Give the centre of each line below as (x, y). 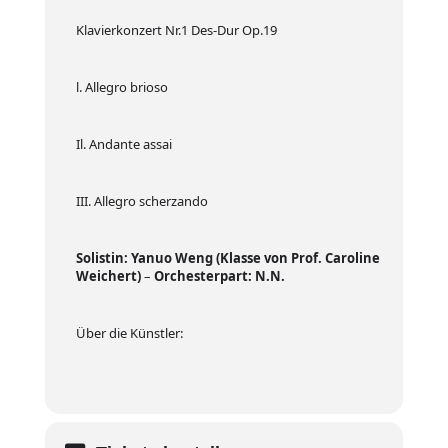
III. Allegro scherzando (141, 201)
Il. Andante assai (123, 144)
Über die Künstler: (129, 333)
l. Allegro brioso (121, 87)
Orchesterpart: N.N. (219, 276)
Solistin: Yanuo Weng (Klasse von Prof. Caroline (227, 258)
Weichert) (108, 276)
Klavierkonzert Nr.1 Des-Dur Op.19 (176, 30)
